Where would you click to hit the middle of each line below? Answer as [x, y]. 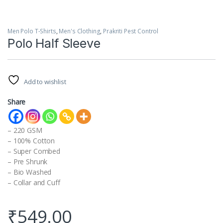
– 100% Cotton [31, 140]
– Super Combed [34, 151]
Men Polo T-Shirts [32, 31]
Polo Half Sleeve [54, 43]
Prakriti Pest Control [131, 31]
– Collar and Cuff [34, 182]
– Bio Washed [30, 172]
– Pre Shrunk [28, 161]
